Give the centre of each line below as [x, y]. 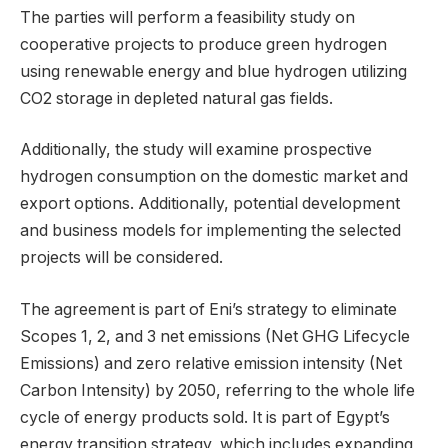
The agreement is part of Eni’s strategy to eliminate [208, 309]
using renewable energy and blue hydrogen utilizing [213, 71]
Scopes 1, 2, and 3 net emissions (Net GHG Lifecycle [215, 336]
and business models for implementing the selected [210, 231]
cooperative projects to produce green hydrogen [203, 44]
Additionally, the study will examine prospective [196, 150]
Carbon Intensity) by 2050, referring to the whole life [217, 390]
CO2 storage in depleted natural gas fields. [176, 98]
